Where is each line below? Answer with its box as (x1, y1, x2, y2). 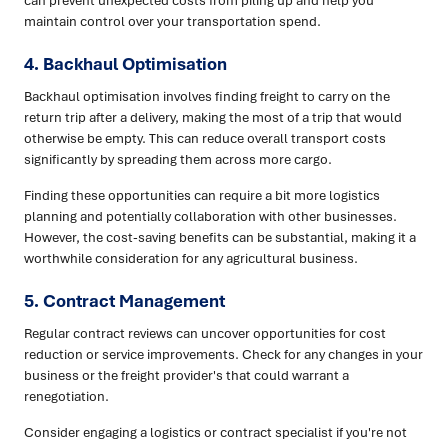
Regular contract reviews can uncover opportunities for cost (24, 323, 386, 342)
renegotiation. (24, 386, 109, 405)
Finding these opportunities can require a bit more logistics (24, 185, 380, 204)
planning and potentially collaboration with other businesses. (24, 206, 397, 225)
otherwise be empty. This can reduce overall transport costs (24, 128, 386, 147)
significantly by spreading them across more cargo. (24, 149, 332, 168)
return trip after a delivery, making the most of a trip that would (24, 107, 402, 126)
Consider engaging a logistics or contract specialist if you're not (24, 422, 407, 441)
